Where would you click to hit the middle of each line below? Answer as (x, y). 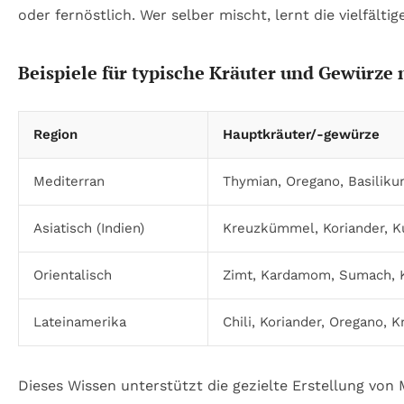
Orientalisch (73, 275)
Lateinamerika (80, 321)
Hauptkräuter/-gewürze (301, 134)
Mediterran (69, 181)
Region (55, 134)
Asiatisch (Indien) (89, 228)
